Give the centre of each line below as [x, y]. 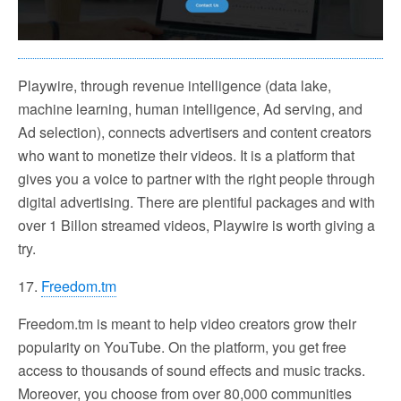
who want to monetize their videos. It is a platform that [186, 156]
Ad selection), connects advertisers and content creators [195, 132]
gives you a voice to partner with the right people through [196, 179]
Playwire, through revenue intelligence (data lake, [175, 86]
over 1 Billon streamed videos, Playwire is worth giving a [196, 226]
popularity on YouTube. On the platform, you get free [182, 347]
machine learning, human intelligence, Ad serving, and [190, 109]
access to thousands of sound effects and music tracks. [192, 371]
